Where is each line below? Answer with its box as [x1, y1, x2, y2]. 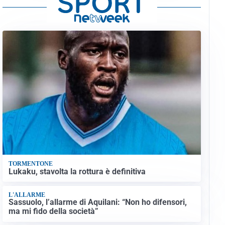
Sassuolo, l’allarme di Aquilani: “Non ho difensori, [8, 197, 187, 207]
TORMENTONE [8, 160, 53, 168]
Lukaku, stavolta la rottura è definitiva [8, 166, 146, 176]
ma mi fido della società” [8, 206, 98, 216]
